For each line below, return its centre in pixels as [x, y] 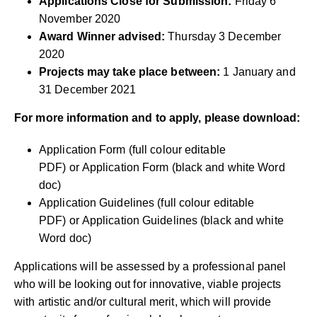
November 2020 [80, 18]
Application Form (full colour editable [132, 149]
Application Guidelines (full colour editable [147, 202]
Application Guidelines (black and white [183, 220]
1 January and [258, 71]
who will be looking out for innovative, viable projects [148, 284]
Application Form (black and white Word [183, 167]
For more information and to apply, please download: [157, 117]
